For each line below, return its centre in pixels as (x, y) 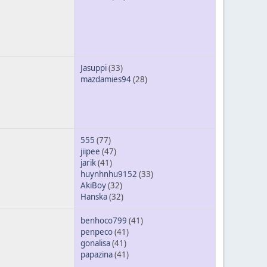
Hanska (94, 197)
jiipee (90, 152)
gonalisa (95, 243)
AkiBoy (93, 186)
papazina (97, 255)
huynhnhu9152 (109, 174)
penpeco (97, 232)
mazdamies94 (106, 80)
